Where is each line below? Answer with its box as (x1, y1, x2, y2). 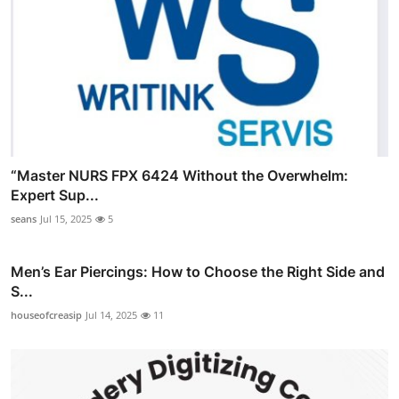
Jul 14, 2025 (85, 308, 137, 322)
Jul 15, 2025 (40, 212, 92, 226)
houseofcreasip (11, 308, 82, 322)
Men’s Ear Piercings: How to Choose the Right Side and (11, 263, 385, 281)
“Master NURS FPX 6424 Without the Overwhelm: (11, 167, 348, 185)
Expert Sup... (11, 186, 99, 205)
